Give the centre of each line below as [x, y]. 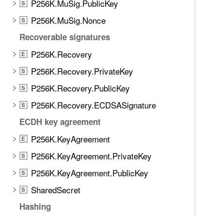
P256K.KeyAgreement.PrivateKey [91, 156]
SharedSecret [56, 190]
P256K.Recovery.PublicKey [80, 88]
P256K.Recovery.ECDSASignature [93, 105]
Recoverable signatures [65, 37]
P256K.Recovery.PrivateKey [82, 71]
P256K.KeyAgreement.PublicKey [90, 173]
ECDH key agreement [60, 122]
